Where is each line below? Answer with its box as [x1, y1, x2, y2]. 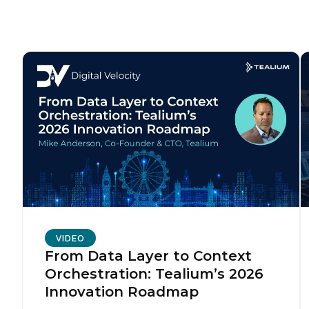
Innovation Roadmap [45, 283, 199, 301]
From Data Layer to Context [45, 248, 252, 265]
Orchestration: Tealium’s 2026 [45, 266, 263, 283]
